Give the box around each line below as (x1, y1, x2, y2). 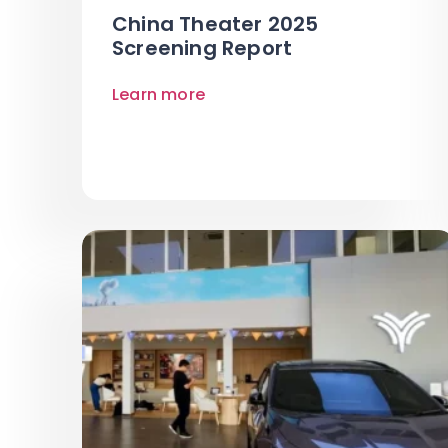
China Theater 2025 (112, 9, 319, 38)
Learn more (112, 82, 205, 106)
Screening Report (112, 33, 293, 62)
